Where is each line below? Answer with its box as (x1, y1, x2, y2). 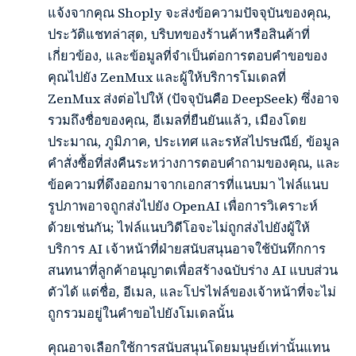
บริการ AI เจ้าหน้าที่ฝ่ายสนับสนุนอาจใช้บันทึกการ (48, 240, 326, 259)
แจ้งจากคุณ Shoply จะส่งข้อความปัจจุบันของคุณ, (48, 4, 331, 23)
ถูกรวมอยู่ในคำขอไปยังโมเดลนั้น (48, 304, 234, 323)
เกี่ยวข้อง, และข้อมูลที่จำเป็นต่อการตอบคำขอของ (48, 47, 327, 66)
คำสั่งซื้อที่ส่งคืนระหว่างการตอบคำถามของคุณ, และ (48, 154, 340, 173)
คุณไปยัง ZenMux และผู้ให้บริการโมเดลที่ (48, 68, 286, 87)
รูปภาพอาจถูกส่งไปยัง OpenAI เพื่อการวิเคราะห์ (48, 197, 318, 216)
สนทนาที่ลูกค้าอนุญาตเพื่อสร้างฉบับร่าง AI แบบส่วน (48, 261, 338, 281)
